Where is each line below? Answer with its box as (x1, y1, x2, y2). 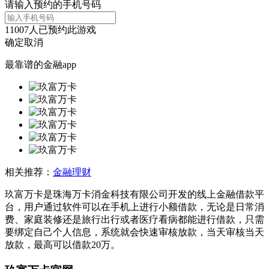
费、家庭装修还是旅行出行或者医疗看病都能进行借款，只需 (5, 214, 264, 225)
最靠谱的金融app (5, 59, 76, 70)
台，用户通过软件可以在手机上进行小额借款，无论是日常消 (5, 201, 264, 212)
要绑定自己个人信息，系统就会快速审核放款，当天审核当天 (5, 226, 264, 237)
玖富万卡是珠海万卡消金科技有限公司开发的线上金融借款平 (5, 189, 264, 199)
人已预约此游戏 (29, 24, 96, 35)
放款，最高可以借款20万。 (5, 239, 120, 250)
